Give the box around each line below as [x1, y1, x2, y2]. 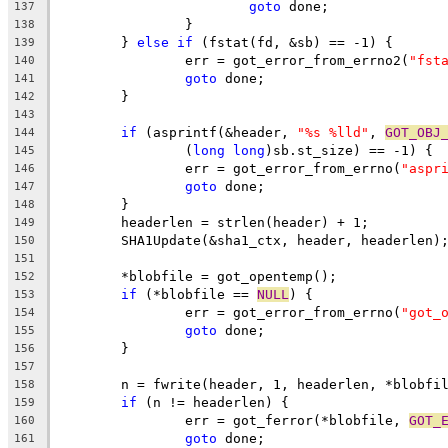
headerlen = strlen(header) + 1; [121, 214, 369, 230]
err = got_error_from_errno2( [185, 52, 409, 68]
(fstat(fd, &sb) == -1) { [193, 34, 393, 50]
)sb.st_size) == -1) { [265, 142, 433, 158]
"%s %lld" [297, 124, 369, 140]
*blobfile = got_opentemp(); [121, 268, 337, 284]
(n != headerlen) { [137, 394, 289, 410]
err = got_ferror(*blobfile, [185, 412, 409, 428]
